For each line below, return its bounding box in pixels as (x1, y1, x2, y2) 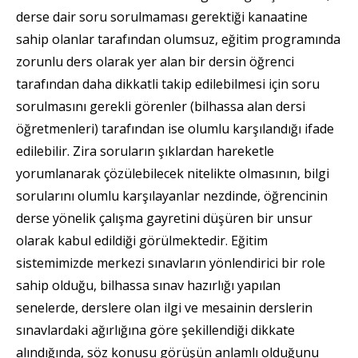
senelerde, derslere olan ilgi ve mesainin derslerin (16, 298, 312, 316)
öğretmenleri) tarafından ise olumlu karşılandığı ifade (16, 119, 334, 137)
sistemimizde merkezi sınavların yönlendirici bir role (16, 253, 325, 272)
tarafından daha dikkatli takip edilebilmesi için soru (16, 74, 320, 93)
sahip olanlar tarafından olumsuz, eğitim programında (16, 30, 340, 48)
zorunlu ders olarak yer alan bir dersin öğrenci (16, 52, 294, 70)
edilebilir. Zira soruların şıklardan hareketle (16, 141, 274, 160)
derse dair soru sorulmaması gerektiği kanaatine (16, 7, 308, 26)
